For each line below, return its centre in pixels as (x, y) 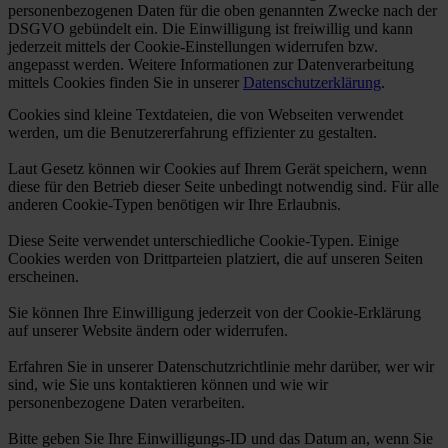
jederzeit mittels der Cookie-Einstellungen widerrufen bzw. (193, 46)
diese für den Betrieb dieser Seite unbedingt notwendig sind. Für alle (223, 186)
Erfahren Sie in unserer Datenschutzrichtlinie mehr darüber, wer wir (221, 366)
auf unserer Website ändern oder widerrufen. (148, 330)
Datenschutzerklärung (312, 82)
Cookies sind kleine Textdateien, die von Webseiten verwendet (205, 114)
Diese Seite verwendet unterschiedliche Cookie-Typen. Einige (203, 240)
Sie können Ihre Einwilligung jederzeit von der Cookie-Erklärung (214, 312)
